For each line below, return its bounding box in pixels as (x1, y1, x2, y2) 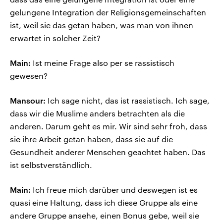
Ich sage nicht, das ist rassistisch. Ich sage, (46, 96, 210, 106)
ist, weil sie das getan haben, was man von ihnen (10, 20, 193, 30)
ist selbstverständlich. (10, 160, 92, 170)
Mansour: (10, 96, 46, 106)
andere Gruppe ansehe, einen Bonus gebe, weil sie (10, 211, 199, 221)
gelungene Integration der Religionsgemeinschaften (10, 7, 206, 17)
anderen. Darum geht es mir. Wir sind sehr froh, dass (10, 121, 207, 131)
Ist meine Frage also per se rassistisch (31, 58, 174, 68)
